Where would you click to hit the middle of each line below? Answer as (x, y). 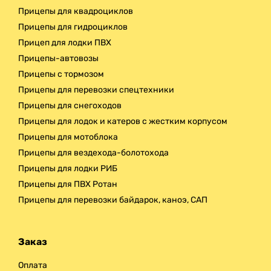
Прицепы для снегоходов (70, 106)
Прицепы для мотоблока (68, 137)
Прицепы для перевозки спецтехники (96, 90)
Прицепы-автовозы (58, 59)
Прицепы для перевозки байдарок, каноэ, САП (113, 200)
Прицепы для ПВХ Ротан (68, 184)
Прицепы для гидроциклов (73, 27)
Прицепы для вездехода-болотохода (93, 153)
